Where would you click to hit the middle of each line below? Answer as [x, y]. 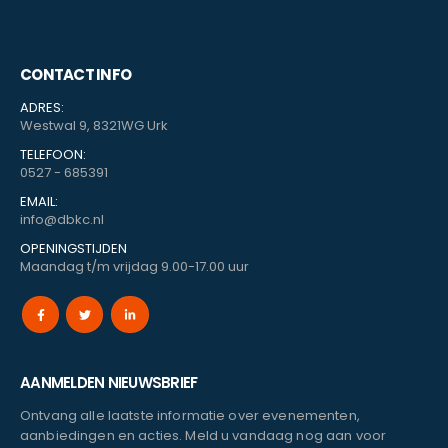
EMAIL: [39, 201]
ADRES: [42, 107]
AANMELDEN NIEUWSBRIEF [109, 383]
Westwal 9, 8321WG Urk [94, 125]
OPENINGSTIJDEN [73, 248]
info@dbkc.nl [62, 219]
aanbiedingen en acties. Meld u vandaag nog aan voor [203, 436]
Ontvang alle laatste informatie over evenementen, [190, 416]
